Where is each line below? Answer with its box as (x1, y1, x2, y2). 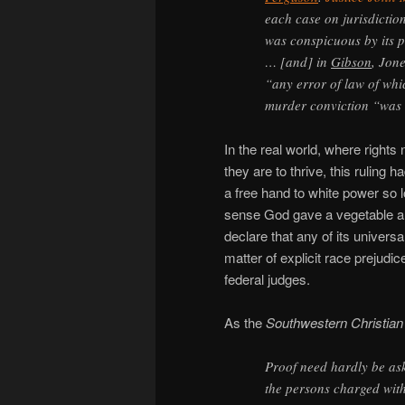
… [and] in (265, 52, 331, 71)
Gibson (331, 52, 372, 71)
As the (224, 313, 266, 333)
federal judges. (224, 268, 310, 288)
